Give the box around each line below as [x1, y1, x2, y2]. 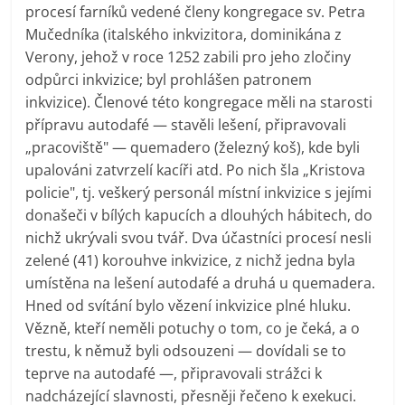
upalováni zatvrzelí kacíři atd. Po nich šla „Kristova [25, 159, 366, 180]
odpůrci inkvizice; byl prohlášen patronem [25, 69, 313, 89]
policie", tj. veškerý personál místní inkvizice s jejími [25, 182, 372, 202]
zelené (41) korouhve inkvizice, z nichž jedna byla [25, 250, 356, 270]
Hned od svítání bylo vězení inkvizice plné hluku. [25, 295, 352, 316]
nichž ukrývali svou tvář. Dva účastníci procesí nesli [25, 227, 372, 248]
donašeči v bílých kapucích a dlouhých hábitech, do [25, 204, 373, 225]
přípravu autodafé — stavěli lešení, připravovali [25, 114, 347, 135]
